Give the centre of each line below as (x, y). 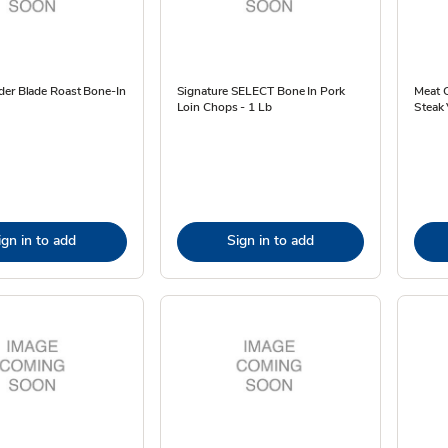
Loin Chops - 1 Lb (224, 107)
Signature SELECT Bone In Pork (260, 91)
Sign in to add (270, 240)
